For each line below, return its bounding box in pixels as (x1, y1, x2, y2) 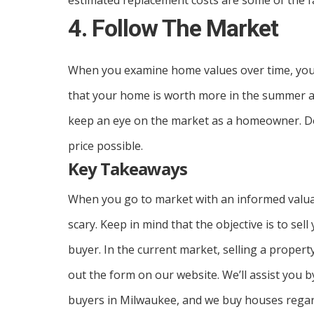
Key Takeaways (68, 157, 187, 180)
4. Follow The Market (68, 14, 278, 42)
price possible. (68, 138, 143, 153)
